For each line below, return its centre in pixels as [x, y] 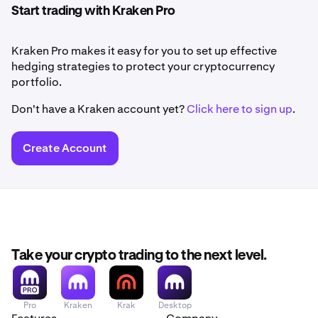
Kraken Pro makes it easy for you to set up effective [144, 50]
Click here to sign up [240, 109]
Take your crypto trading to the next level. [139, 255]
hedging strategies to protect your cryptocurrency [143, 66]
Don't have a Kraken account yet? [99, 109]
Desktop [175, 305]
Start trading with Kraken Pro [93, 11]
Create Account [65, 148]
